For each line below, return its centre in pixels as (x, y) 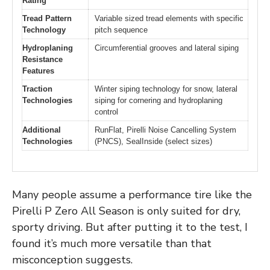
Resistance (42, 59)
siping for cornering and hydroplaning (159, 100)
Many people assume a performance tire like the (132, 195)
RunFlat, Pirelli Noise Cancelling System (165, 130)
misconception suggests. (72, 260)
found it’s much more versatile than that (112, 244)
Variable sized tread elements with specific (169, 18)
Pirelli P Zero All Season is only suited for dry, (126, 211)
